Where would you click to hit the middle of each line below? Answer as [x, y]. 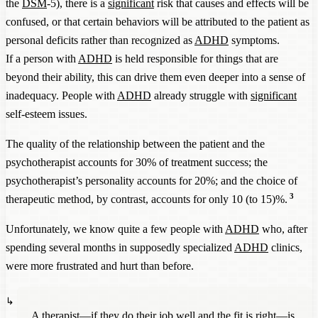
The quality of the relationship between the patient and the [135, 143]
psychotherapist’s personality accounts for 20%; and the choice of [152, 180]
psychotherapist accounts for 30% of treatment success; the [137, 162]
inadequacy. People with [61, 95]
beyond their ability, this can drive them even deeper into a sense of [155, 77]
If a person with [42, 58]
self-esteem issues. [46, 114]
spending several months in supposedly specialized [120, 247]
